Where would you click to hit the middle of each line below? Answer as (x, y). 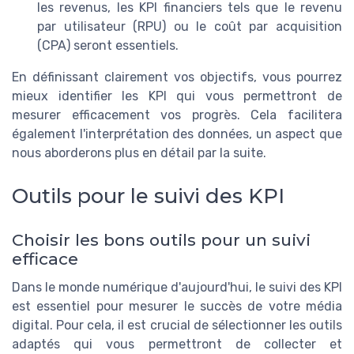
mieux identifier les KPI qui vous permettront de (177, 96)
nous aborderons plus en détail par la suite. (139, 153)
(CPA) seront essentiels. (108, 46)
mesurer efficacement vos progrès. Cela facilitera (177, 115)
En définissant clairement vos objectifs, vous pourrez (177, 77)
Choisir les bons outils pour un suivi (161, 239)
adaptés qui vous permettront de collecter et (177, 344)
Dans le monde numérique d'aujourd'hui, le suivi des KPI (177, 287)
